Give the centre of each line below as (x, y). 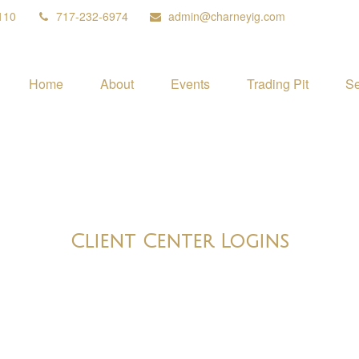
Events (190, 84)
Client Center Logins (179, 242)
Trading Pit (278, 84)
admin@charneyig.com (227, 16)
